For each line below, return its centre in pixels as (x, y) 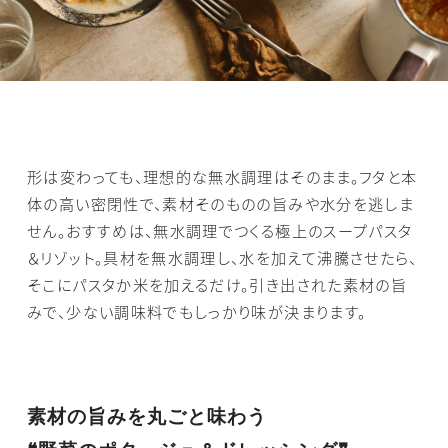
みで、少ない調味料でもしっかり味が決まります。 (197, 310)
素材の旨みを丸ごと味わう (147, 416)
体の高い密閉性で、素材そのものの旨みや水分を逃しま (221, 202)
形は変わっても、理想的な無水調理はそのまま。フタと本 (222, 175)
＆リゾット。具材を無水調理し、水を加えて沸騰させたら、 (222, 256)
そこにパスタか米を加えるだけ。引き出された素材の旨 (217, 283)
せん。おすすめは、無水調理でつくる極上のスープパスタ (220, 229)
